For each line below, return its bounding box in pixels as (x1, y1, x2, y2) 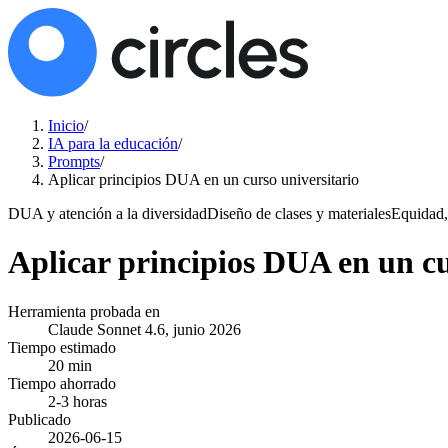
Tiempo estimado (8, 338, 116, 356)
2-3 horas (48, 392, 107, 410)
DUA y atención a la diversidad (8, 205, 207, 222)
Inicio (48, 117, 84, 134)
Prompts (48, 153, 100, 170)
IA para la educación (48, 135, 178, 152)
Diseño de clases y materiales (207, 205, 391, 222)
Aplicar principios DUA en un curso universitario (48, 171, 359, 188)
